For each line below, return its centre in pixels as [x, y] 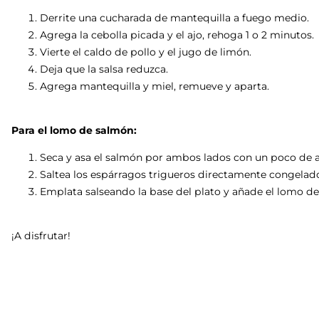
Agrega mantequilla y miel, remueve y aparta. [155, 87]
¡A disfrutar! [41, 236]
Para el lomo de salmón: [74, 131]
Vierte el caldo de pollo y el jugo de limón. [146, 52]
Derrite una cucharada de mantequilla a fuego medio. [174, 18]
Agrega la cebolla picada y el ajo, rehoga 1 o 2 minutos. [177, 35]
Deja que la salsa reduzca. [104, 69]
